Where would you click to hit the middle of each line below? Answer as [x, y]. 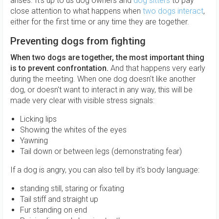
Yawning [35, 141]
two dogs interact [173, 11]
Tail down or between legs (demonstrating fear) [101, 151]
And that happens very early [158, 68]
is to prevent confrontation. [60, 68]
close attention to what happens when [77, 11]
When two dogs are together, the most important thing [107, 57]
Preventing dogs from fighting [79, 41]
